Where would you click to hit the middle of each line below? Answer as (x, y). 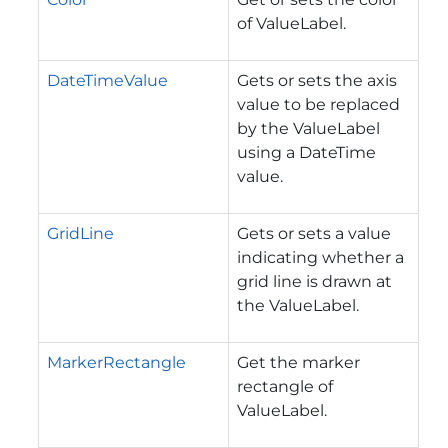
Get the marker (298, 362)
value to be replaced (318, 104)
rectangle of (285, 386)
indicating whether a (320, 257)
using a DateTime (306, 152)
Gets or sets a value (314, 233)
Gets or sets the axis (317, 80)
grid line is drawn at (314, 281)
